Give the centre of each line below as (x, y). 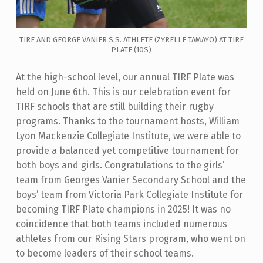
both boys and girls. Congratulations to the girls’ (120, 166)
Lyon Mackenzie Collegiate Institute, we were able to (128, 136)
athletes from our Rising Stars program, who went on (130, 239)
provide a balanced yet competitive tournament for (127, 151)
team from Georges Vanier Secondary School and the (131, 180)
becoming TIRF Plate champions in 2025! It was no (123, 210)
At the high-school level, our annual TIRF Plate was (125, 77)
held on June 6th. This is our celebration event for (123, 92)
